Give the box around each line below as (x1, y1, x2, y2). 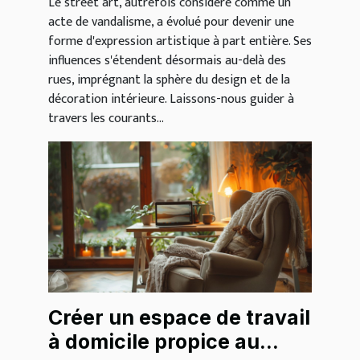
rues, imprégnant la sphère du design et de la (48, 69, 290, 92)
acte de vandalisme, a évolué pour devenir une (48, 11, 294, 34)
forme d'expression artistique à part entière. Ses (48, 31, 312, 53)
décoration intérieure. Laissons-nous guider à (48, 88, 294, 111)
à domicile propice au (48, 329, 260, 354)
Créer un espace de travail (48, 305, 310, 329)
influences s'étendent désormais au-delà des (48, 50, 286, 72)
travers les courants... (48, 108, 164, 130)
